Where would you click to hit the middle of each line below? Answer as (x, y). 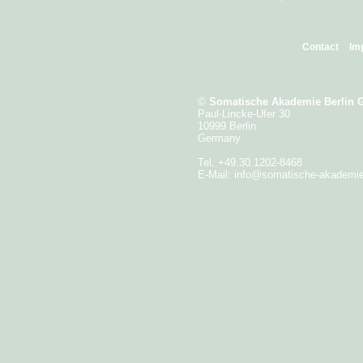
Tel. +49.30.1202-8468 (250, 162)
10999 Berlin (227, 126)
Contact (320, 47)
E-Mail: (216, 174)
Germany (219, 138)
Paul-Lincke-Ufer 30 (244, 113)
